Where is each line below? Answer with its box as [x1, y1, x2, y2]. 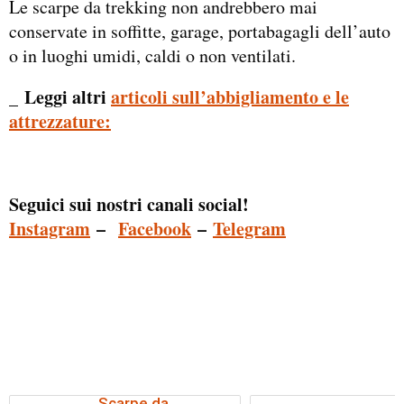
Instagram [9, 215, 90, 242]
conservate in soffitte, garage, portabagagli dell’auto [9, 19, 390, 44]
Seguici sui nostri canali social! [9, 190, 249, 217]
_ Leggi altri [9, 84, 111, 110]
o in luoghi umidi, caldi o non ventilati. [9, 43, 296, 69]
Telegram [213, 215, 286, 242]
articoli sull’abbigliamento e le [111, 84, 349, 110]
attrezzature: [9, 108, 111, 134]
